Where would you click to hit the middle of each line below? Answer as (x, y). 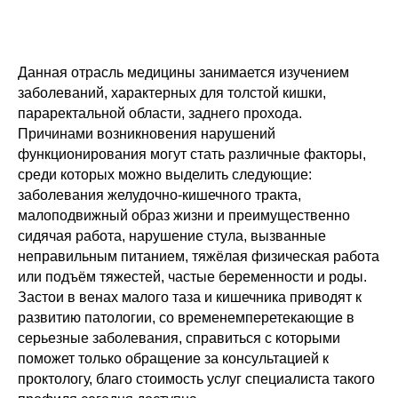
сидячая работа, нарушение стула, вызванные (172, 236)
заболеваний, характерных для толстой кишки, (172, 93)
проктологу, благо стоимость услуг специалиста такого (196, 379)
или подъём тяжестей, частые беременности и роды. (192, 277)
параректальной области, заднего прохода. (160, 113)
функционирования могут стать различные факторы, (192, 154)
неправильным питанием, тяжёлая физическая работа (199, 256)
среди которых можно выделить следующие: (165, 175)
